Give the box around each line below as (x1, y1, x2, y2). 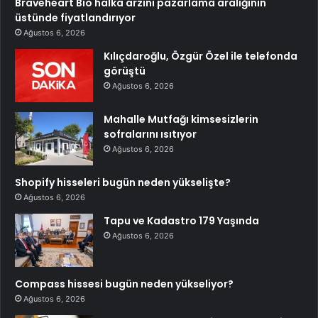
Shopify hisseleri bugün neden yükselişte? (15, 175, 231, 190)
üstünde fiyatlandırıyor (15, 10, 136, 25)
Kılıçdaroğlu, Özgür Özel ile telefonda (104, 48, 297, 63)
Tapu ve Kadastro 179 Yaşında (104, 213, 259, 228)
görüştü (104, 63, 146, 78)
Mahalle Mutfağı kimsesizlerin (104, 111, 258, 126)
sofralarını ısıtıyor (104, 126, 197, 141)
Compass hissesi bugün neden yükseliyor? (15, 276, 234, 291)
